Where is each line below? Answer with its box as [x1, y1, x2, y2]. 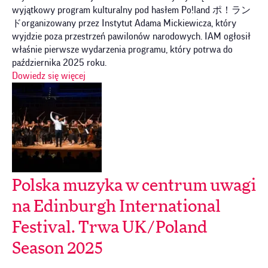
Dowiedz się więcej [12, 71, 86, 81]
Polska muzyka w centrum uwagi [12, 177, 256, 194]
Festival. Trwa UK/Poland [12, 219, 207, 236]
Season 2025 [12, 240, 103, 257]
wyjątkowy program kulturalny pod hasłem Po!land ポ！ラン [12, 5, 251, 15]
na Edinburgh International [12, 198, 221, 215]
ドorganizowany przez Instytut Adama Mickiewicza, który [12, 18, 236, 28]
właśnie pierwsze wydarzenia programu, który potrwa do [12, 44, 233, 54]
